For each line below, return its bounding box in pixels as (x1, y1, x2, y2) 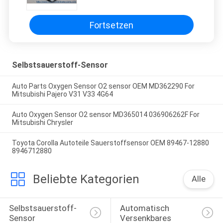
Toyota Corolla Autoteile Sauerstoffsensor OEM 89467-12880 (11, 138, 209, 147)
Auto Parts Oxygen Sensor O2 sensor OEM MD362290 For (11, 82, 195, 91)
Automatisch (119, 203, 171, 214)
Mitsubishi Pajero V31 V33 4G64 (11, 90, 113, 99)
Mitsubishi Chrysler (11, 118, 73, 126)
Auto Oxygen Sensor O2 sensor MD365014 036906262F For (11, 110, 200, 118)
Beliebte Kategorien (32, 172, 139, 186)
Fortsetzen (90, 19, 133, 30)
